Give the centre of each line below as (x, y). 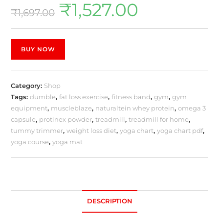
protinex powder (66, 119)
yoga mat (68, 142)
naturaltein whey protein (135, 108)
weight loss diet (92, 130)
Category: (28, 85)
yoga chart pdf (180, 130)
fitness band (131, 97)
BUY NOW (38, 49)
